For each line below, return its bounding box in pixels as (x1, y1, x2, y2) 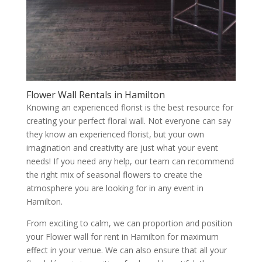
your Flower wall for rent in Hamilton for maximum (26, 230, 219, 242)
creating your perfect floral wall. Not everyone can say (26, 115, 231, 126)
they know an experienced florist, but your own (26, 128, 204, 140)
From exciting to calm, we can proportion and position (26, 217, 232, 229)
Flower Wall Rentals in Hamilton (26, 88, 165, 101)
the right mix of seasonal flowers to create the (26, 168, 202, 180)
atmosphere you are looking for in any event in (26, 182, 204, 194)
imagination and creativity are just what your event (26, 142, 218, 153)
